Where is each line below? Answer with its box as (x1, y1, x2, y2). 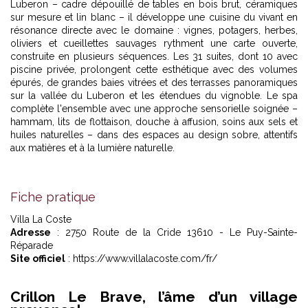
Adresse (10, 227, 51, 238)
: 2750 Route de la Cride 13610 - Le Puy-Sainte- (51, 227, 298, 238)
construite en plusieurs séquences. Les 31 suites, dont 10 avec (10, 51, 298, 62)
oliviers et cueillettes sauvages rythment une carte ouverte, (10, 38, 298, 49)
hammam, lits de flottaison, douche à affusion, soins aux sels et (10, 116, 298, 127)
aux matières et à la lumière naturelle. (10, 142, 175, 153)
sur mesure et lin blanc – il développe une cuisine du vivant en (10, 12, 298, 23)
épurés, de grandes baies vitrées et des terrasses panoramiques (10, 77, 298, 88)
